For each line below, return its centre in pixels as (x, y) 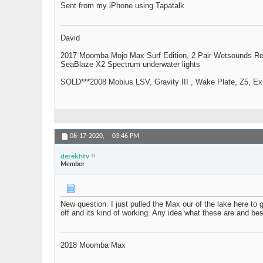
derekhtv (75, 156)
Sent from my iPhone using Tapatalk (122, 6)
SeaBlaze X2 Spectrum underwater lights (130, 65)
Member (73, 163)
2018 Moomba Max (93, 245)
